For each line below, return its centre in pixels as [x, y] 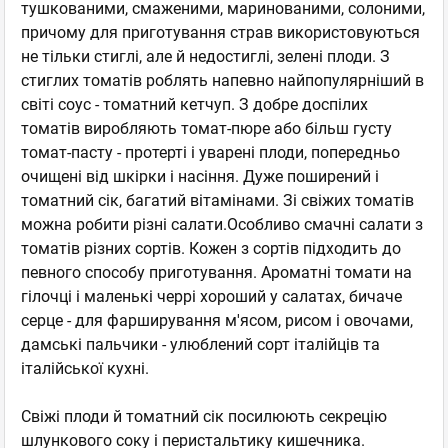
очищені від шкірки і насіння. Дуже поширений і [200, 176]
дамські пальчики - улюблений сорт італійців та [200, 344]
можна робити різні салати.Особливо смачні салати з [222, 224]
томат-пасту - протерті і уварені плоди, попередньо [210, 152]
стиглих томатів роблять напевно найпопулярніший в [222, 80]
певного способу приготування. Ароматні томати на [216, 272]
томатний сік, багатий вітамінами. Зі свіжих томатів [217, 200]
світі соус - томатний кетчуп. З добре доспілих [194, 104]
